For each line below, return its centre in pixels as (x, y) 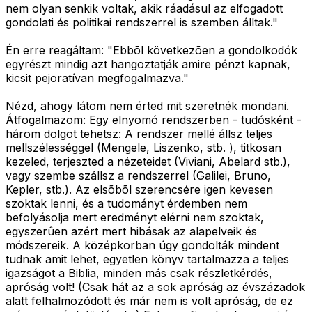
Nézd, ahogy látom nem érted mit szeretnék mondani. (147, 106)
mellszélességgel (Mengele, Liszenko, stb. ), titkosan (143, 148)
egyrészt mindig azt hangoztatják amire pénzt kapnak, (148, 64)
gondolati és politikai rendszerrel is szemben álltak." (142, 23)
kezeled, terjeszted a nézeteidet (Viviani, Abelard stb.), (148, 162)
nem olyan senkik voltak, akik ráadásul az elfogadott (144, 9)
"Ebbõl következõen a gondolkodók (202, 50)
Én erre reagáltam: (56, 50)
